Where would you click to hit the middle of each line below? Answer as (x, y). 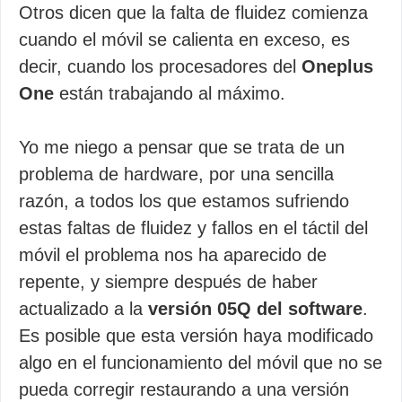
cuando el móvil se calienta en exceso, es (184, 39)
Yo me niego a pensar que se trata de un (182, 147)
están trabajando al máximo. (170, 93)
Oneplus (335, 66)
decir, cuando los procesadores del (157, 66)
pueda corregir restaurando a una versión (184, 389)
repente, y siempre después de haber (168, 282)
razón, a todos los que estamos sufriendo (184, 201)
